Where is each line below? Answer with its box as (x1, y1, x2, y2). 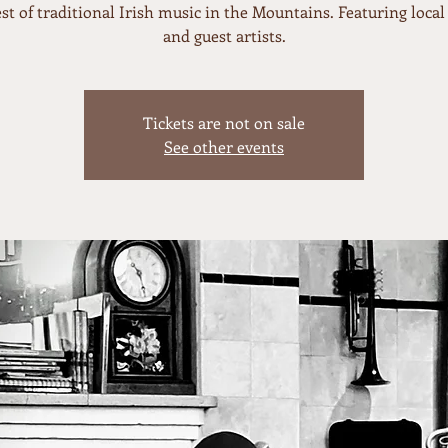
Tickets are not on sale (143, 112, 305, 133)
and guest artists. (162, 25, 286, 46)
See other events (164, 136, 284, 157)
